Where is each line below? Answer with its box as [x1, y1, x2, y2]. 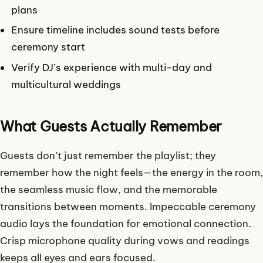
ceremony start [11, 41, 86, 53]
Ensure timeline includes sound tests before [11, 23, 220, 36]
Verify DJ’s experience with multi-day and [11, 61, 213, 74]
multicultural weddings [11, 78, 122, 91]
